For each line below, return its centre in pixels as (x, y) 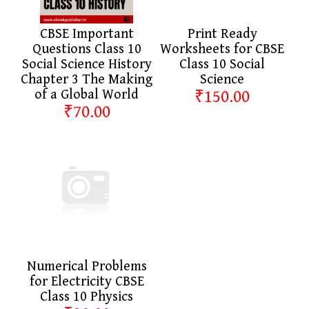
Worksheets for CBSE (222, 49)
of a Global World (87, 94)
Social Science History (87, 64)
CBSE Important (87, 34)
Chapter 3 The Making (87, 79)
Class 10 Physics (87, 297)
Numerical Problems (87, 266)
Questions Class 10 (87, 49)
